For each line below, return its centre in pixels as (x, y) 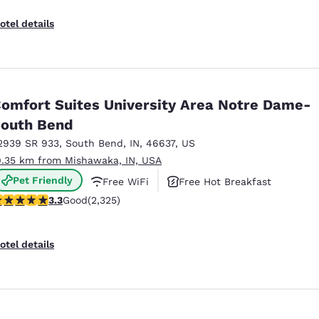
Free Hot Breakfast (225, 181)
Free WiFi (126, 181)
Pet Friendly (43, 180)
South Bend (94, 143)
